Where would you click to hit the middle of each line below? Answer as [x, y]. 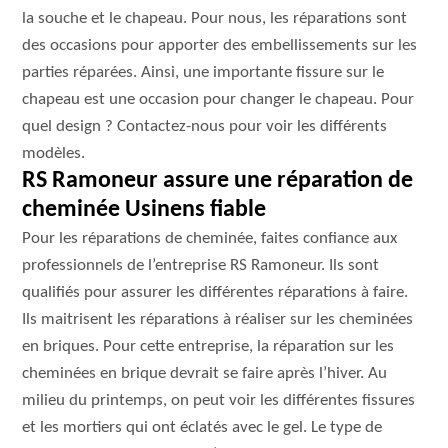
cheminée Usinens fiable [144, 210]
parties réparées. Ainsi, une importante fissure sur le [203, 72]
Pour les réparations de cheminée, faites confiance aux [210, 238]
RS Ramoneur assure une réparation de [218, 181]
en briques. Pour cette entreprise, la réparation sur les [208, 346]
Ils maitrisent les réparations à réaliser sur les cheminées [218, 319]
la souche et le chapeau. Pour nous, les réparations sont [215, 18]
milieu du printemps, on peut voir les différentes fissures [219, 400]
